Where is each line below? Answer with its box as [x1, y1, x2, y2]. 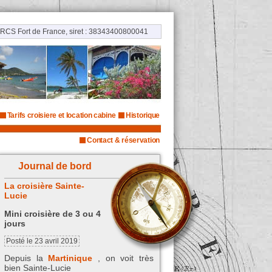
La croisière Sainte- [4, 181, 84, 191]
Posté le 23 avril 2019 [6, 237, 78, 245]
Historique [126, 111, 160, 120]
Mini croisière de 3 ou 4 [4, 209, 101, 219]
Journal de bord [18, 161, 92, 171]
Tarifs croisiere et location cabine [7, 111, 116, 120]
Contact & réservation [87, 136, 160, 144]
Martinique [48, 253, 93, 263]
